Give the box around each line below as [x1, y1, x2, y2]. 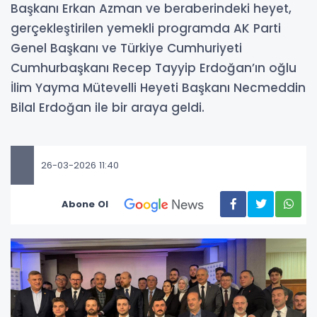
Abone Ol [62, 197, 108, 211]
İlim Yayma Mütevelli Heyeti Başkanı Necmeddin [11, 79, 306, 96]
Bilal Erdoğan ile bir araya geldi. [11, 99, 204, 116]
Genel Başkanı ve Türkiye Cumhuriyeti [11, 40, 242, 57]
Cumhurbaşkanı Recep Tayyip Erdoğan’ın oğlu [11, 59, 296, 76]
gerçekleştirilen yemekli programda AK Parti [11, 20, 281, 37]
